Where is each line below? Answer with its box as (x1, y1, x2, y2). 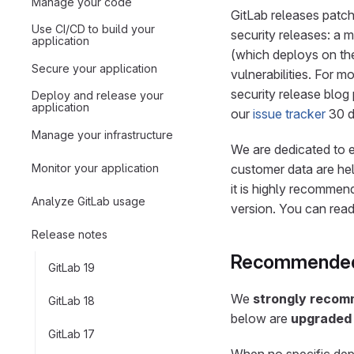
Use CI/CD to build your (32, 22, 155, 36)
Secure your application (32, 61, 157, 75)
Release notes (32, 227, 107, 241)
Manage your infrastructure (32, 127, 173, 141)
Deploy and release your (32, 88, 164, 102)
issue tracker (253, 106, 326, 122)
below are (231, 311, 291, 326)
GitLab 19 (48, 260, 95, 274)
